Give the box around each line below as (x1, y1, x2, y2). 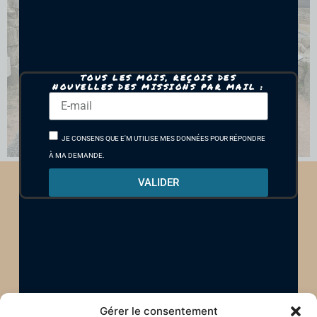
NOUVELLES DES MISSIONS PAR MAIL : (52, 81, 265, 93)
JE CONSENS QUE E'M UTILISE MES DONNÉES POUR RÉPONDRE (62, 134, 266, 142)
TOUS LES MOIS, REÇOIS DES (80, 72, 237, 83)
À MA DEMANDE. (49, 151, 105, 159)
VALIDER (137, 175, 179, 189)
